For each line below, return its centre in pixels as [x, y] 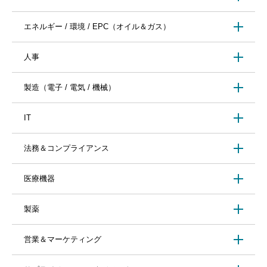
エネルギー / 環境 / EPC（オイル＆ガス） [97, 27]
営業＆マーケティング [63, 240]
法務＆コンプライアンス [66, 148]
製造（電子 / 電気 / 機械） [70, 88]
